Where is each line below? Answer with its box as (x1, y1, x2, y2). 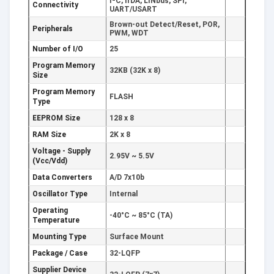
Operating (32, 206, 68, 215)
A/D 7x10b (109, 173, 144, 182)
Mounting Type (32, 232, 86, 241)
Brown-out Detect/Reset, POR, (109, 20, 220, 29)
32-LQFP (109, 249, 140, 257)
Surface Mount (109, 232, 164, 241)
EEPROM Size (32, 114, 80, 122)
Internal (109, 190, 138, 198)
